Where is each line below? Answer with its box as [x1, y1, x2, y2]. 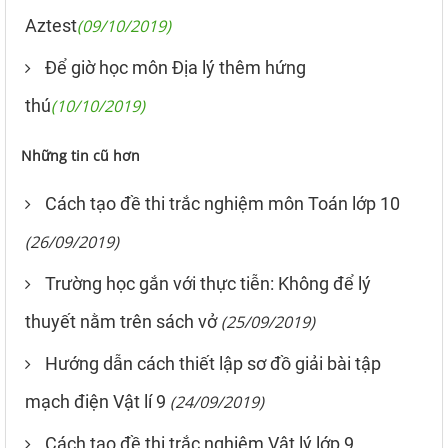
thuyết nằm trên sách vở [25, 310, 217, 332]
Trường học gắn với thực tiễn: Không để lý [45, 272, 371, 294]
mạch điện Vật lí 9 [25, 390, 166, 412]
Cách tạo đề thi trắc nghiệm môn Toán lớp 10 [45, 192, 400, 214]
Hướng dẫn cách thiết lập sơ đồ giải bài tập [45, 352, 381, 374]
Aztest [25, 14, 77, 36]
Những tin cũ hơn [21, 145, 140, 165]
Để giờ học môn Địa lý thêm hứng [45, 56, 306, 78]
